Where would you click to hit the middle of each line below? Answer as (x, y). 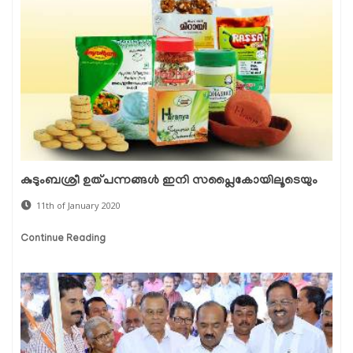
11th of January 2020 (78, 205)
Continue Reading (63, 239)
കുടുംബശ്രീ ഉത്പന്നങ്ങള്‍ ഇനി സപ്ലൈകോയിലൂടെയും (169, 181)
